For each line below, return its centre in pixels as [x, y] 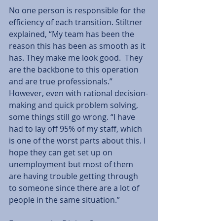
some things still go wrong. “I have [73, 117]
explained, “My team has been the [73, 34]
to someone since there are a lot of [75, 188]
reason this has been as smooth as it [78, 46]
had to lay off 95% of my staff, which [76, 129]
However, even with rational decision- [78, 93]
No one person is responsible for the [78, 10]
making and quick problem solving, [74, 105]
